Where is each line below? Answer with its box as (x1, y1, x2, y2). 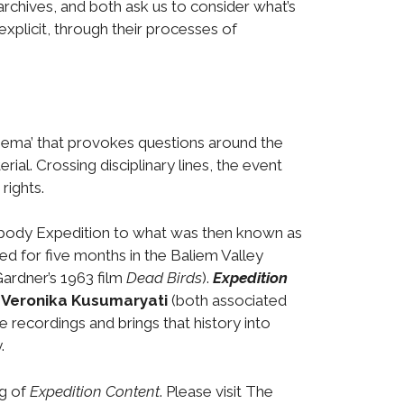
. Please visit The (160, 381, 273, 400)
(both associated (168, 291, 287, 310)
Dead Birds (126, 269, 202, 288)
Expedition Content (30, 381, 160, 400)
